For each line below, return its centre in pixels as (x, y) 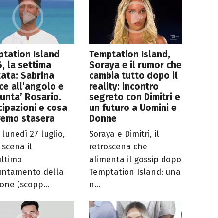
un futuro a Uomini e (133, 108)
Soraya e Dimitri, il (124, 134)
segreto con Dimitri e (135, 97)
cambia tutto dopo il (134, 76)
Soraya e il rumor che (136, 65)
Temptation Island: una (135, 172)
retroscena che (118, 147)
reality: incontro (124, 87)
